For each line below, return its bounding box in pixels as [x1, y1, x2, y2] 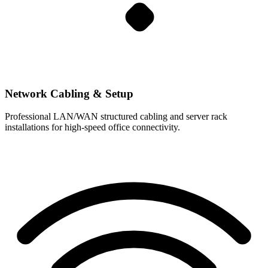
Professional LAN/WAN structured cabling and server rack [5, 111, 227, 122]
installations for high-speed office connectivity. [5, 122, 180, 133]
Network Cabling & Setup [5, 87, 133, 100]
